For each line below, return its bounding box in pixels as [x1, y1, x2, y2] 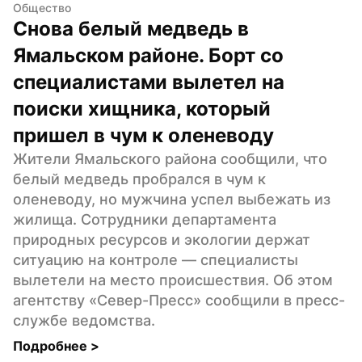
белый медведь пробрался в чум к [13, 170, 266, 187]
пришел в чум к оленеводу [13, 123, 274, 147]
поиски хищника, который [13, 96, 271, 120]
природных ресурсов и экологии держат [13, 230, 310, 248]
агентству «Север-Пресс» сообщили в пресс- [13, 291, 345, 309]
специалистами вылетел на [13, 69, 284, 94]
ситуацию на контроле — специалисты [13, 250, 298, 268]
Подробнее [13, 337, 90, 354]
